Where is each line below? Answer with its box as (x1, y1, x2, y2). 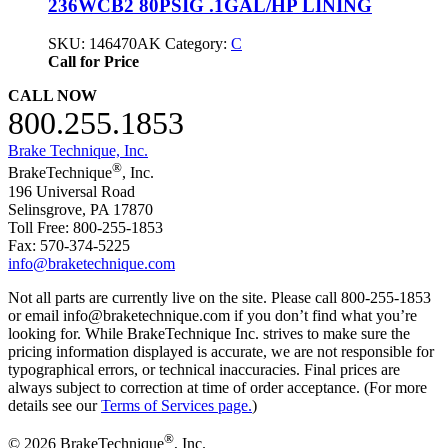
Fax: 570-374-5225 (8, 236, 130, 254)
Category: (165, 35, 231, 53)
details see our (8, 396, 101, 414)
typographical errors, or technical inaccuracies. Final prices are (8, 360, 400, 378)
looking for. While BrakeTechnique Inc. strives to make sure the (8, 324, 410, 342)
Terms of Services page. (101, 396, 252, 414)
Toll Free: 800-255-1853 (8, 218, 163, 236)
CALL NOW (8, 87, 97, 105)
